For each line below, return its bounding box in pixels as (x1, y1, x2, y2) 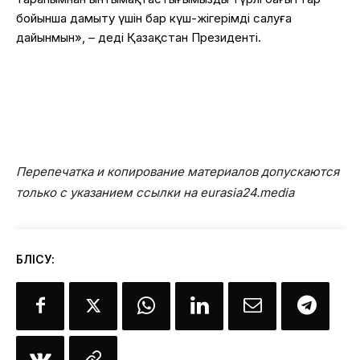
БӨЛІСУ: (16, 252, 55, 266)
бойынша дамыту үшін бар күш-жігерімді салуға (16, 10, 292, 26)
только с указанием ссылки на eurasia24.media (16, 184, 294, 200)
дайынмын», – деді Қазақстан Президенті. (16, 29, 261, 45)
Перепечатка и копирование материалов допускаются (16, 163, 339, 179)
